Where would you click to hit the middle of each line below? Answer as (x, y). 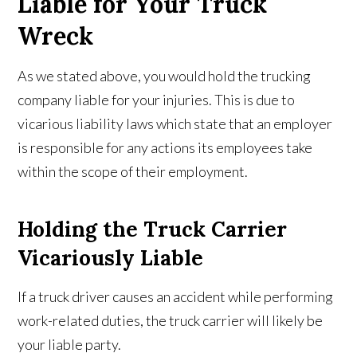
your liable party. (70, 344)
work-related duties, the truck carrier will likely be (171, 320)
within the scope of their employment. (133, 171)
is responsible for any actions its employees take (165, 147)
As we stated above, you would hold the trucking (165, 76)
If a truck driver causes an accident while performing (176, 296)
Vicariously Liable (111, 258)
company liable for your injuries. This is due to (157, 100)
